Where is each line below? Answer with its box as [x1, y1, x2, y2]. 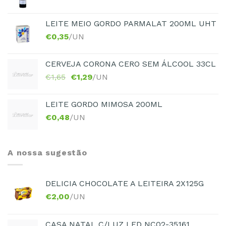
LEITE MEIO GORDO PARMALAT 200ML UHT [45, 18, 216, 28]
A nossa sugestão [8, 147, 87, 157]
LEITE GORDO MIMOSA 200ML [45, 99, 162, 109]
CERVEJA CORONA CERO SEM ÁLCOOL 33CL [45, 59, 216, 69]
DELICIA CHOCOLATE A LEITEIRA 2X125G [45, 179, 204, 189]
